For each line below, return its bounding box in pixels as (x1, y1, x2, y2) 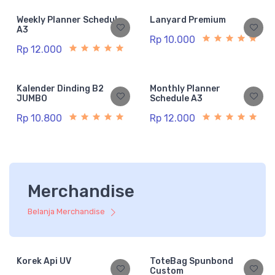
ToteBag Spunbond (150, 256, 233, 267)
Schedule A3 (150, 93, 203, 104)
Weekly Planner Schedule (17, 15, 122, 26)
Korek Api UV (17, 256, 71, 267)
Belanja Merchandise (28, 207, 107, 217)
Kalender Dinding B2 (17, 83, 104, 95)
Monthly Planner (150, 83, 220, 95)
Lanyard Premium (150, 15, 226, 26)
